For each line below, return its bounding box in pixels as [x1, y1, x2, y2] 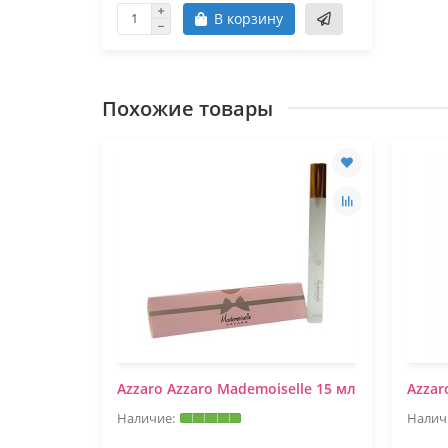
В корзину [214, 8, 283, 28]
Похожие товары [102, 94, 273, 122]
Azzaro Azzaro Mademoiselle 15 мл [117, 378, 356, 398]
